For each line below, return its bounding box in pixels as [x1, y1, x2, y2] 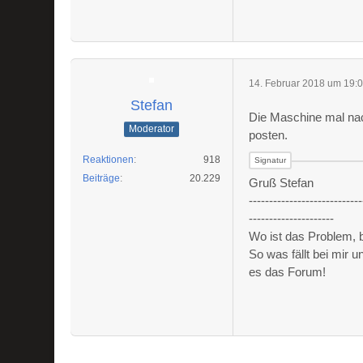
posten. [249, 128, 288, 142]
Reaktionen [83, 154, 135, 165]
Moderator [129, 122, 175, 135]
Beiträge [83, 173, 121, 184]
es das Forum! [249, 265, 327, 279]
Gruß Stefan [249, 176, 314, 190]
